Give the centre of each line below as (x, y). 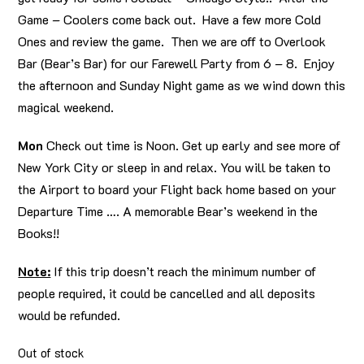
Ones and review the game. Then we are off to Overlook (172, 41)
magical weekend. (66, 107)
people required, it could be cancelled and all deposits (167, 293)
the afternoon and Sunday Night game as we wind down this (182, 85)
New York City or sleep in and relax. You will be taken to (175, 167)
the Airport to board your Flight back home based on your (178, 189)
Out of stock (52, 353)
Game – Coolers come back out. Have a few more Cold (170, 19)
